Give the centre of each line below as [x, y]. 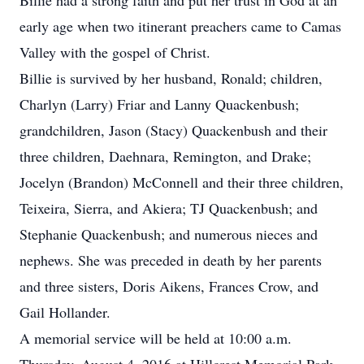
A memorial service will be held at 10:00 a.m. [156, 338]
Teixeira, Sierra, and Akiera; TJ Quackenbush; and [169, 208]
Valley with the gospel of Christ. [115, 52]
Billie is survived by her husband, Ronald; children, [171, 78]
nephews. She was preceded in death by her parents [171, 260]
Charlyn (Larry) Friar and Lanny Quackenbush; [159, 104]
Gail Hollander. [65, 312]
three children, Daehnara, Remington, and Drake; [165, 156]
